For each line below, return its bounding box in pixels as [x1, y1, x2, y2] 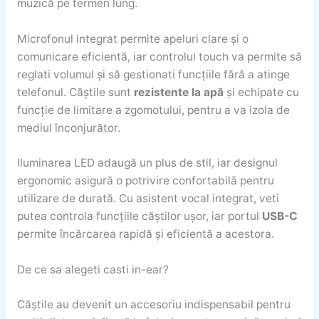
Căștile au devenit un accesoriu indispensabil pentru [16, 297, 291, 311]
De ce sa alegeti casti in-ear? [16, 263, 169, 277]
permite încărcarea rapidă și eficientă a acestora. [16, 227, 274, 241]
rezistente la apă [133, 85, 224, 99]
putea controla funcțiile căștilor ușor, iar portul [16, 209, 262, 224]
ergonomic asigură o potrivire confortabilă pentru [16, 174, 274, 188]
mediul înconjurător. [16, 120, 120, 135]
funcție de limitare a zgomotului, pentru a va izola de [16, 103, 290, 117]
